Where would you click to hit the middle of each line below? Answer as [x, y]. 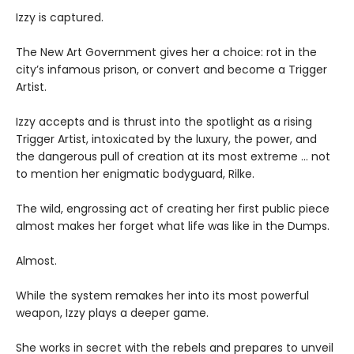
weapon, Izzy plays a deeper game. [112, 313]
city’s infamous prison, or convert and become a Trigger [171, 70]
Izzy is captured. [60, 18]
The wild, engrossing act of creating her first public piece [173, 209]
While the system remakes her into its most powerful [162, 296]
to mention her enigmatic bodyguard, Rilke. [135, 174]
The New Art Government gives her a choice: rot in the [166, 53]
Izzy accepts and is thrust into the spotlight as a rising [164, 122]
